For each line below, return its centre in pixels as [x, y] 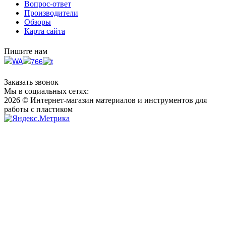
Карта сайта [45, 31]
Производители [51, 13]
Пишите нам [26, 51]
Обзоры [38, 22]
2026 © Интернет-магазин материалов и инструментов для [105, 100]
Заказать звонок [31, 82]
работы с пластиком [38, 109]
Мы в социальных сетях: [46, 91]
